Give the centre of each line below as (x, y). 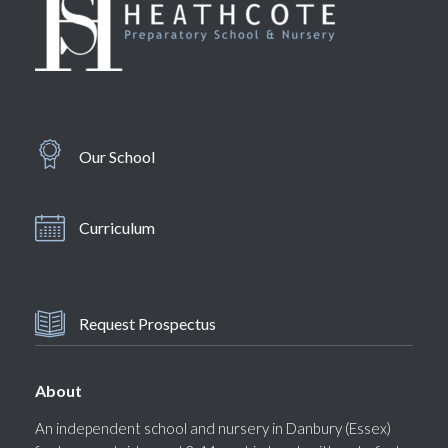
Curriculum (117, 227)
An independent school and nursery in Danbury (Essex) (213, 428)
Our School (117, 156)
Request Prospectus (147, 323)
